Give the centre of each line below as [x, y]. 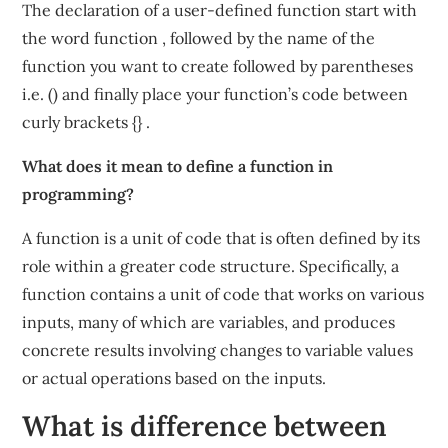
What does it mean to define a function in [178, 166]
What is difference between [205, 426]
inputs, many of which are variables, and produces [209, 322]
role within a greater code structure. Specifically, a [211, 266]
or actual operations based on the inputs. [174, 378]
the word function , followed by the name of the [199, 38]
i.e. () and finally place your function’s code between [215, 94]
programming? [78, 194]
